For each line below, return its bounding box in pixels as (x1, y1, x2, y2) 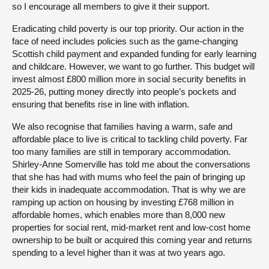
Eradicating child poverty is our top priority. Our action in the (12, 23, 244, 34)
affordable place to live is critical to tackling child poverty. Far (12, 133, 247, 144)
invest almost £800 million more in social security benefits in (12, 73, 246, 84)
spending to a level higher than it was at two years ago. (12, 247, 225, 258)
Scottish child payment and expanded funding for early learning (12, 48, 256, 59)
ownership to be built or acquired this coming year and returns (12, 234, 252, 245)
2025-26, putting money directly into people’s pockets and (12, 86, 236, 97)
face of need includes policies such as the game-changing (12, 35, 238, 46)
